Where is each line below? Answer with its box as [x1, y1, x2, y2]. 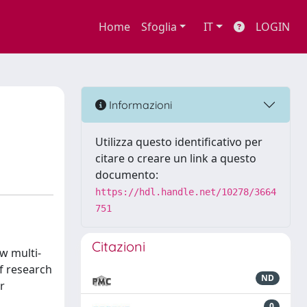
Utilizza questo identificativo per [95, 134, 262, 149]
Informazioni [106, 97, 172, 112]
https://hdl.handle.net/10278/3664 [95, 186, 276, 197]
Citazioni [92, 238, 145, 255]
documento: [95, 167, 158, 182]
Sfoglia [140, 19, 177, 34]
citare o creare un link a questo [95, 151, 256, 166]
